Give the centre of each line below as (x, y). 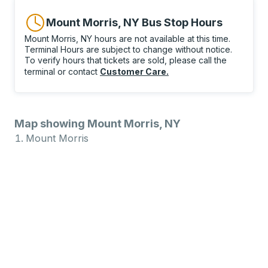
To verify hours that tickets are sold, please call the (126, 60)
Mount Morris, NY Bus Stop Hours (134, 22)
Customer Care (133, 71)
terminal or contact (62, 71)
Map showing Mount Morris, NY (98, 124)
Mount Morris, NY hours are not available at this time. (127, 39)
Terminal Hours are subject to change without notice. (128, 49)
